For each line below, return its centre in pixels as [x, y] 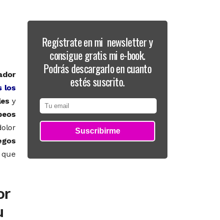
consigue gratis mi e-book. [97, 55]
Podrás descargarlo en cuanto [97, 68]
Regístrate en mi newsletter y [97, 42]
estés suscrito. [97, 82]
